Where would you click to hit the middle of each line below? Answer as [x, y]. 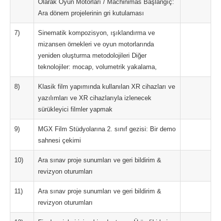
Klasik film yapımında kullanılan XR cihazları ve [107, 87]
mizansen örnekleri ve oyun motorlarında [96, 44]
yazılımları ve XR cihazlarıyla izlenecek [95, 98]
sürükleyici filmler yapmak [75, 109]
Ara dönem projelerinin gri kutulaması [91, 13]
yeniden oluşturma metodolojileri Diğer [92, 55]
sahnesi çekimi [59, 140]
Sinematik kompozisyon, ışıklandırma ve [96, 33]
